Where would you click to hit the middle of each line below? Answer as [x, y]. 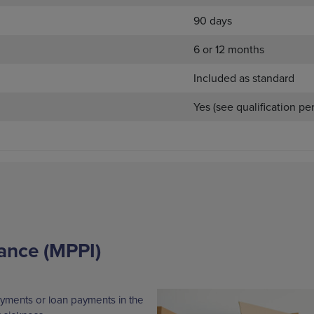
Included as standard [244, 78]
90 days [213, 21]
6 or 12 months [229, 49]
